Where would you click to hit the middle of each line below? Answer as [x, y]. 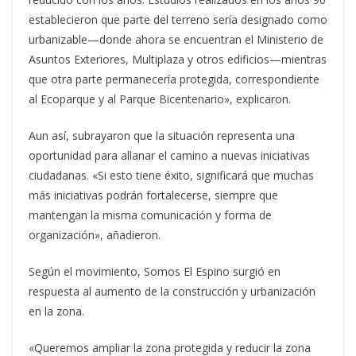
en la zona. [56, 311]
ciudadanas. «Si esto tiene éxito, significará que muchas [171, 176]
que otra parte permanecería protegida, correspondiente [174, 79]
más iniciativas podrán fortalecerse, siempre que [153, 195]
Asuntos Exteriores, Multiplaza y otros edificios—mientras [178, 60]
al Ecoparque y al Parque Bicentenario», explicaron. [160, 99]
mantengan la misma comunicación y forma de [150, 215]
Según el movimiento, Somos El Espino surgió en [155, 272]
